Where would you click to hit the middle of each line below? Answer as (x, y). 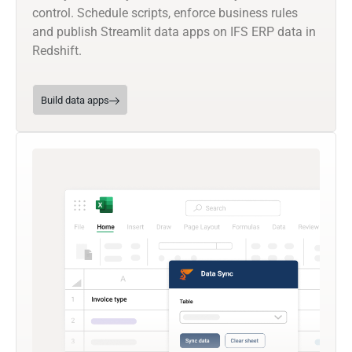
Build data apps (75, 101)
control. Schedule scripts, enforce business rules (165, 13)
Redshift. (57, 51)
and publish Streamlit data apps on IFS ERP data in (174, 32)
